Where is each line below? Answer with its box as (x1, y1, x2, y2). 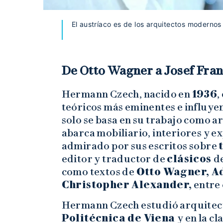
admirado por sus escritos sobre (61, 139, 219, 152)
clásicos (167, 152, 214, 165)
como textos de (61, 165, 136, 178)
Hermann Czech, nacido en (61, 88, 192, 100)
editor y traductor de (61, 152, 167, 165)
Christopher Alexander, (61, 178, 192, 191)
